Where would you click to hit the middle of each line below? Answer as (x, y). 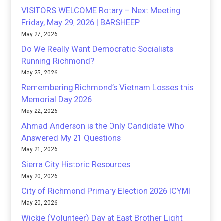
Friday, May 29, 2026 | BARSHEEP (81, 22)
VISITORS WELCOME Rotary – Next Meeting (101, 11)
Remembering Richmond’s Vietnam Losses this (108, 88)
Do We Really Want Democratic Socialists (97, 49)
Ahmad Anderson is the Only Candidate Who (103, 126)
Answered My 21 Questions (71, 138)
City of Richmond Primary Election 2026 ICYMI (106, 191)
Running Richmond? (58, 61)
